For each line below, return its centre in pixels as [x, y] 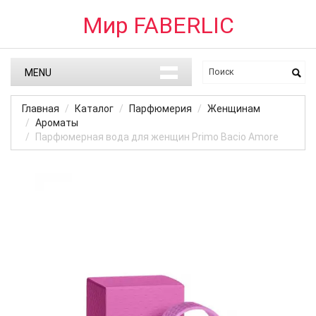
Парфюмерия [160, 109]
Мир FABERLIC [158, 25]
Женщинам [234, 109]
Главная [41, 109]
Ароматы [57, 123]
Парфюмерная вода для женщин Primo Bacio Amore [157, 137]
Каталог [94, 109]
